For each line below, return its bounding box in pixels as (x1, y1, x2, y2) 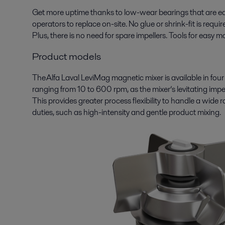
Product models (32, 49, 101, 63)
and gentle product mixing (131, 106, 219, 118)
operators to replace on (32, 18, 111, 30)
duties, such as (32, 106, 83, 118)
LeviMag (81, 71, 110, 83)
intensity (101, 106, 130, 118)
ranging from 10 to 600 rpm (32, 83, 127, 95)
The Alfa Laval (32, 71, 81, 83)
